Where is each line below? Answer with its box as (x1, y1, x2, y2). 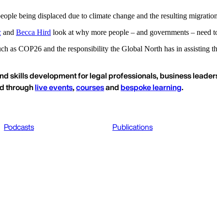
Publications (112, 121, 153, 133)
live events (35, 81, 73, 93)
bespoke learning (121, 81, 182, 93)
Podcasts (4, 121, 34, 133)
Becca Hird (16, 28, 51, 37)
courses (76, 81, 104, 93)
